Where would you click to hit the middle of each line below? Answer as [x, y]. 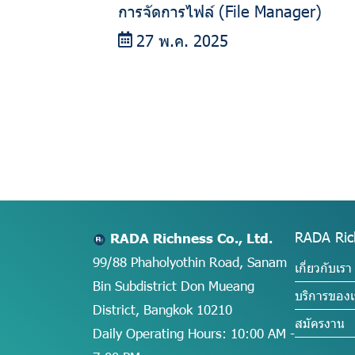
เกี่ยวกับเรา [323, 268]
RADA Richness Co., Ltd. [191, 238]
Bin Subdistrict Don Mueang [174, 286]
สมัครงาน [320, 323]
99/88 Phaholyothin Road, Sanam [190, 262]
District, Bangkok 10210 [162, 309]
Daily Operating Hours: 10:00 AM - [194, 333]
